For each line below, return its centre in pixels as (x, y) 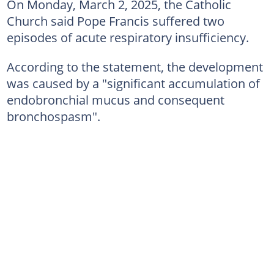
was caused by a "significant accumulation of (133, 83)
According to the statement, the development (135, 67)
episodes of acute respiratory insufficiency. (128, 37)
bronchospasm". (53, 116)
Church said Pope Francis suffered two (115, 21)
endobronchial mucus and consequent (115, 100)
